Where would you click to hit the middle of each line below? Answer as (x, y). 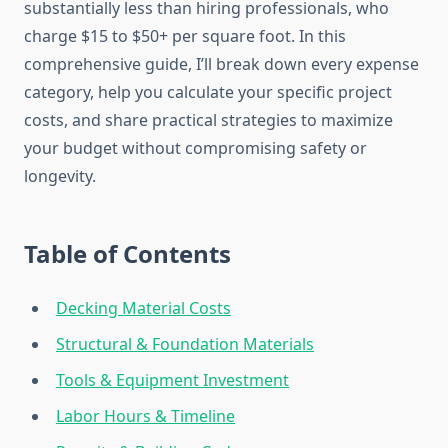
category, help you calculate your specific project (208, 92)
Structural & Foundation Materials (185, 344)
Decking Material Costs (143, 308)
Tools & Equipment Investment (172, 380)
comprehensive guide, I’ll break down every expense (221, 64)
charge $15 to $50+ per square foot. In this (185, 36)
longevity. (60, 176)
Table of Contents (127, 254)
